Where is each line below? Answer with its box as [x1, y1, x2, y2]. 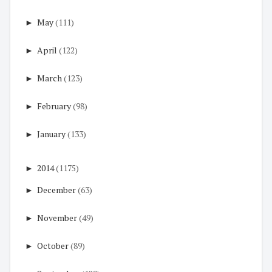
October [37, 239, 69, 251]
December [37, 183, 76, 195]
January [37, 127, 66, 140]
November [37, 211, 77, 223]
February [37, 100, 71, 112]
